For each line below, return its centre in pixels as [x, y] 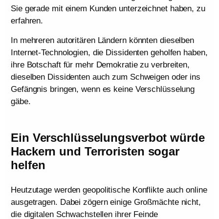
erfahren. [27, 21]
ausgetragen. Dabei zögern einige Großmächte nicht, [106, 202]
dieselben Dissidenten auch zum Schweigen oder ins [106, 77]
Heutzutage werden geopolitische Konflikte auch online [109, 190]
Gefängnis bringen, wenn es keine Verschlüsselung [103, 89]
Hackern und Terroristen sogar [95, 151]
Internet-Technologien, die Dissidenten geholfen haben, [109, 52]
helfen [28, 165]
